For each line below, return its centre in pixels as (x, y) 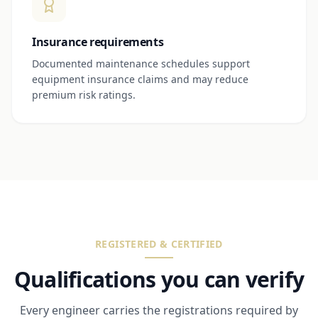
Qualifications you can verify (159, 279)
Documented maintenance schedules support (141, 63)
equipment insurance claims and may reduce (140, 79)
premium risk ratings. (84, 94)
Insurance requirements (98, 42)
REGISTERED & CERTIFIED (159, 243)
